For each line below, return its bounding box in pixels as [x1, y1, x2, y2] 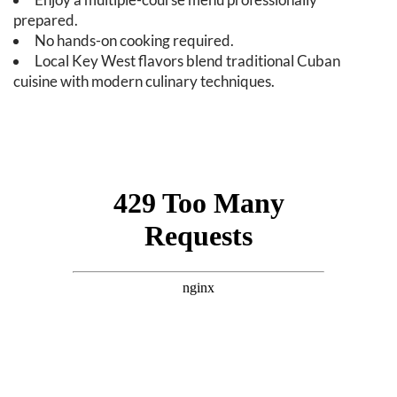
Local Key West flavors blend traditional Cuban [35, 51, 340, 70]
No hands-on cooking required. [35, 31, 234, 50]
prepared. [13, 11, 78, 29]
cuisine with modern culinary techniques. [13, 72, 275, 90]
